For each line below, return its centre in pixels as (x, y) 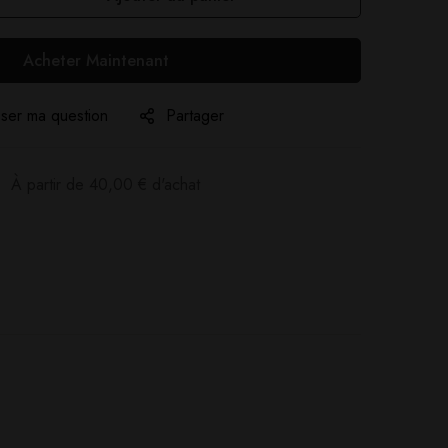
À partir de (50, 184)
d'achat (173, 184)
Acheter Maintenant (96, 60)
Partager (195, 115)
